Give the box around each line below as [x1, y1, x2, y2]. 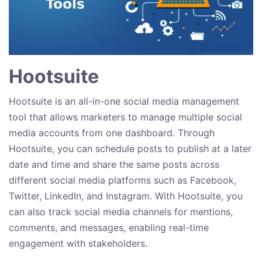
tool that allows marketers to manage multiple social [9, 111, 242, 123]
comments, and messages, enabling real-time [9, 222, 209, 234]
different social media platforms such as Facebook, [9, 174, 236, 187]
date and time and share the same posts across [9, 158, 219, 171]
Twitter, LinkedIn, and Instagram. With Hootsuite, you [9, 190, 243, 202]
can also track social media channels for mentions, [9, 206, 233, 218]
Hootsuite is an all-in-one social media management [9, 95, 239, 108]
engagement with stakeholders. [9, 237, 147, 250]
